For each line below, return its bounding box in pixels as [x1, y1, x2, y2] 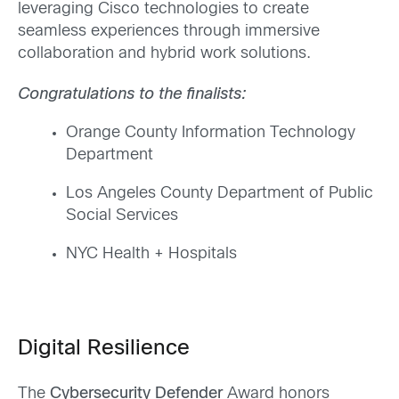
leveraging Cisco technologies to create [18, 2, 309, 18]
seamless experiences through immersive [18, 24, 320, 40]
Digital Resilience [18, 338, 196, 359]
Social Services [66, 208, 178, 224]
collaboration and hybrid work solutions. [18, 46, 315, 62]
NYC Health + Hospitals [66, 246, 237, 262]
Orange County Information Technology [66, 125, 355, 141]
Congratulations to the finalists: [18, 86, 250, 102]
